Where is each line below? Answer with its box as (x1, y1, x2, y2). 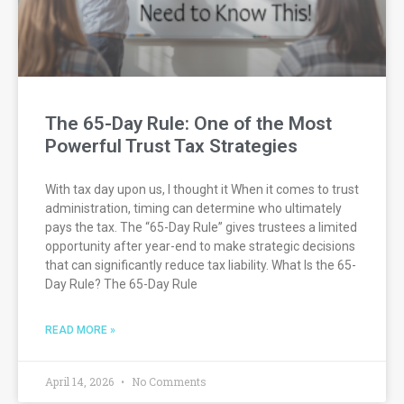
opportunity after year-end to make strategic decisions (45, 238, 355, 253)
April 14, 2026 (45, 373, 116, 389)
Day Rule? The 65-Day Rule (45, 276, 197, 291)
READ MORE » (45, 323, 115, 336)
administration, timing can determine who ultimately (45, 200, 342, 216)
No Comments (129, 373, 207, 389)
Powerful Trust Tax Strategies (45, 134, 298, 157)
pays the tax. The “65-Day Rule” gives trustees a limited (45, 219, 357, 234)
